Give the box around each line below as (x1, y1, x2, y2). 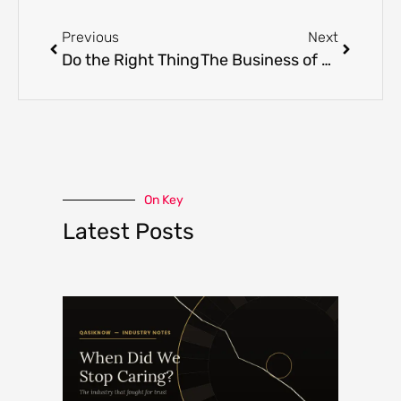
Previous (62, 28, 119, 46)
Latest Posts (63, 218, 194, 244)
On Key (144, 192, 183, 208)
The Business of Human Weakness (320, 49, 331, 70)
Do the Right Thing (62, 49, 200, 70)
